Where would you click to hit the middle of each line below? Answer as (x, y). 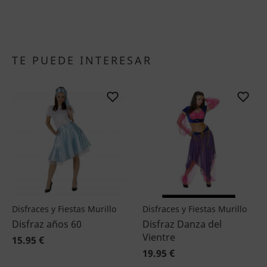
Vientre (159, 237)
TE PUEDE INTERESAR (82, 60)
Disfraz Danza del (182, 224)
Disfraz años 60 (47, 224)
